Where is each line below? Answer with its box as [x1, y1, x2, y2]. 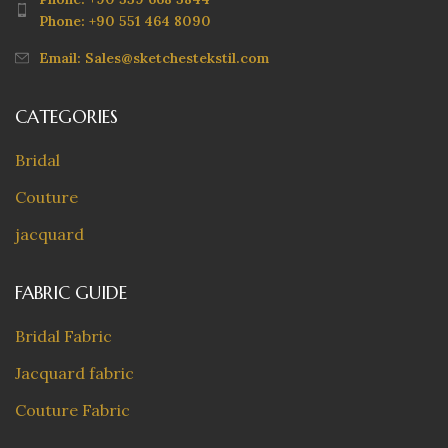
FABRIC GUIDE [15, 281, 127, 304]
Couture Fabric [15, 400, 130, 420]
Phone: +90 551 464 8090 [39, 12, 211, 30]
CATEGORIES [15, 105, 118, 128]
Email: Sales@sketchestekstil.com [39, 49, 269, 67]
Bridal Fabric [15, 326, 112, 346]
